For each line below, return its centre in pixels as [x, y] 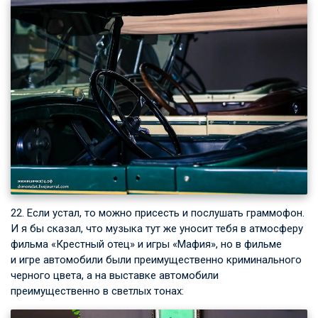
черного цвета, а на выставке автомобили [115, 275]
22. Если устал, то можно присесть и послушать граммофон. [158, 213]
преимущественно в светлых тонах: [97, 291]
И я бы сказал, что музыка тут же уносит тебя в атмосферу [157, 228]
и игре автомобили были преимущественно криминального [156, 259]
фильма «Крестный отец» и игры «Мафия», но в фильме [146, 244]
